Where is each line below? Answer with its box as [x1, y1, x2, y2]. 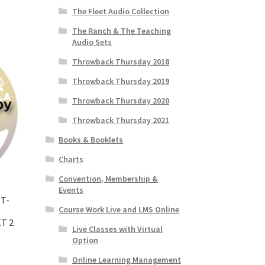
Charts [59, 153, 84, 164]
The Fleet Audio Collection [72, 5, 169, 17]
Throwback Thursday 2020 [72, 95, 169, 106]
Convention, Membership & [59, 173, 159, 184]
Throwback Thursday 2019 [72, 75, 169, 86]
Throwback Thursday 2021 [72, 114, 169, 125]
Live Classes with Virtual [72, 223, 163, 234]
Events [59, 184, 84, 195]
